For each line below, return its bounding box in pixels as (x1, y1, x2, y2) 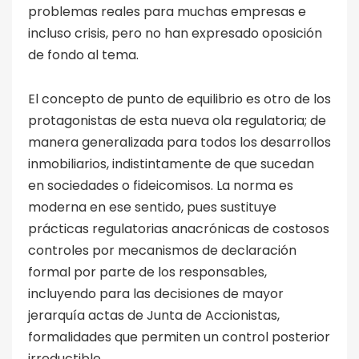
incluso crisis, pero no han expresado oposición (28, 23, 322, 42)
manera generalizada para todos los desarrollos (28, 132, 331, 151)
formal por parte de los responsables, (28, 262, 267, 281)
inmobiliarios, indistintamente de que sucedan (28, 154, 314, 173)
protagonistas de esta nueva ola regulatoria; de (28, 111, 326, 130)
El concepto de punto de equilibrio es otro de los (28, 89, 331, 108)
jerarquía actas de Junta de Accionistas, (28, 305, 280, 325)
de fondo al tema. (28, 45, 142, 64)
